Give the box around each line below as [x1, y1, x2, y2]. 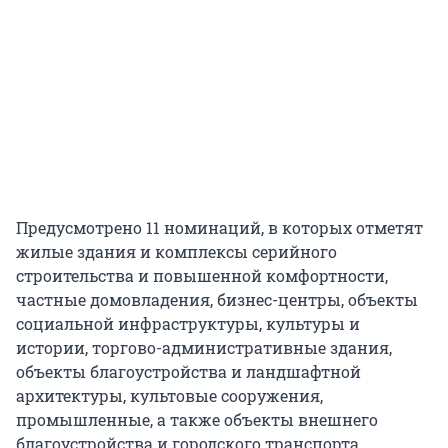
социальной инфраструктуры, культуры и [16, 313, 360, 335]
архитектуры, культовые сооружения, [16, 385, 323, 407]
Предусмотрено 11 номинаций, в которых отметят [16, 217, 423, 239]
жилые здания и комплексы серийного [16, 241, 337, 263]
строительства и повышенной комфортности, [16, 265, 388, 287]
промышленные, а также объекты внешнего [16, 409, 378, 431]
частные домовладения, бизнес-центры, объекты [16, 289, 418, 311]
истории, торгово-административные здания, [16, 337, 392, 359]
